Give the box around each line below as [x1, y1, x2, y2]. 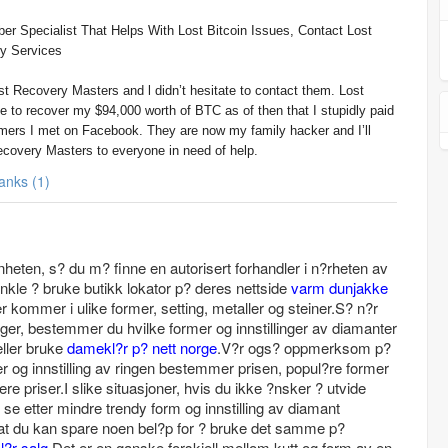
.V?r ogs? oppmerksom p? [217, 337, 391, 358]
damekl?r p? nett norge [67, 337, 217, 358]
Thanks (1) [32, 171, 50, 191]
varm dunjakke [291, 277, 388, 298]
